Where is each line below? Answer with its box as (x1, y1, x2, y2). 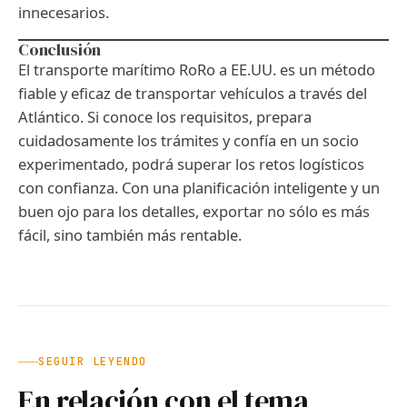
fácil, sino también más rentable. (18, 223, 242, 245)
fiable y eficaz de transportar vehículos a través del (18, 82, 367, 104)
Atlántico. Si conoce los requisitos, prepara (18, 105, 312, 127)
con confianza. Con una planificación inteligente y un (18, 176, 380, 198)
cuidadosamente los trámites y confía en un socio (18, 129, 359, 151)
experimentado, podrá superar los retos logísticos (18, 153, 364, 174)
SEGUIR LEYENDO (38, 353, 147, 369)
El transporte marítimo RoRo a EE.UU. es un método (18, 58, 375, 80)
